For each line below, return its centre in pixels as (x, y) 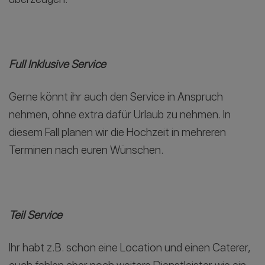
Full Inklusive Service (57, 64)
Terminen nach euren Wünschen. (86, 150)
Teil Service (35, 215)
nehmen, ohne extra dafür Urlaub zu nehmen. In (120, 115)
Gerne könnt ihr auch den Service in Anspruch (116, 97)
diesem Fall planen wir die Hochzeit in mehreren (117, 132)
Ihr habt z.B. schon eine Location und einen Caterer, (130, 248)
